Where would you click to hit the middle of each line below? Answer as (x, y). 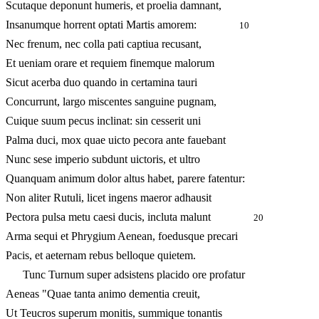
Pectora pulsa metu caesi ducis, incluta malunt (130, 217)
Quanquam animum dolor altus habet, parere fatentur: (125, 179)
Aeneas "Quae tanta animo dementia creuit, (103, 294)
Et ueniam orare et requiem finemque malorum (110, 63)
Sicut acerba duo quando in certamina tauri (101, 83)
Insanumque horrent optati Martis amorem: (122, 25)
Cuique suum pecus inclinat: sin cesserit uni (103, 121)
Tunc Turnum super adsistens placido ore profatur (125, 275)
